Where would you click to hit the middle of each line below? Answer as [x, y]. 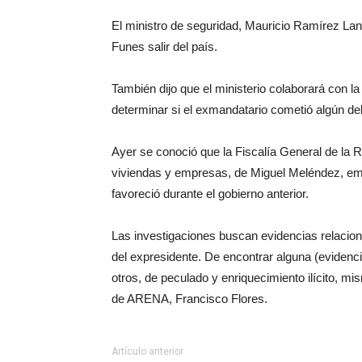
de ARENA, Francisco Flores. [189, 298]
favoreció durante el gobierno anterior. [210, 193]
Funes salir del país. [164, 46]
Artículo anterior [147, 351]
